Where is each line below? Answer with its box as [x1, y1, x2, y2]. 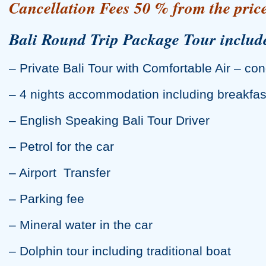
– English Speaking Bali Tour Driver [9, 113, 210, 128]
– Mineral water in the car [9, 218, 153, 232]
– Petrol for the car [9, 140, 114, 154]
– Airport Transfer [9, 166, 110, 180]
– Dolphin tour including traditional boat [9, 244, 231, 258]
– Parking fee [9, 192, 84, 206]
